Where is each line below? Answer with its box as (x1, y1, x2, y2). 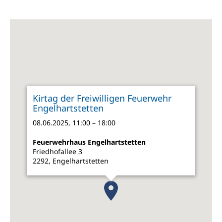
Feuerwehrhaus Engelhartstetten (33, 137, 146, 147)
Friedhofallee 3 (33, 147, 82, 156)
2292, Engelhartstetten (33, 156, 109, 166)
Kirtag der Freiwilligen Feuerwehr (33, 92, 171, 104)
